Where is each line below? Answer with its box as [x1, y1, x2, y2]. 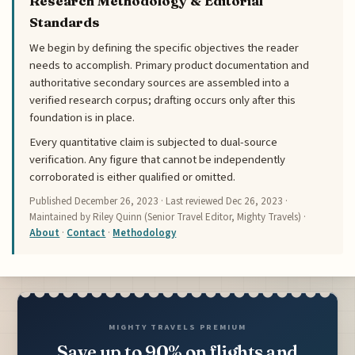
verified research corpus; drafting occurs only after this [29, 92, 296, 109]
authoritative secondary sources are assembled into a [29, 74, 290, 92]
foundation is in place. [29, 109, 136, 127]
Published [29, 193, 75, 208]
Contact [67, 225, 106, 240]
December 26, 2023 [74, 193, 159, 208]
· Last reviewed [158, 193, 227, 208]
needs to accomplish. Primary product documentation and [29, 57, 310, 74]
